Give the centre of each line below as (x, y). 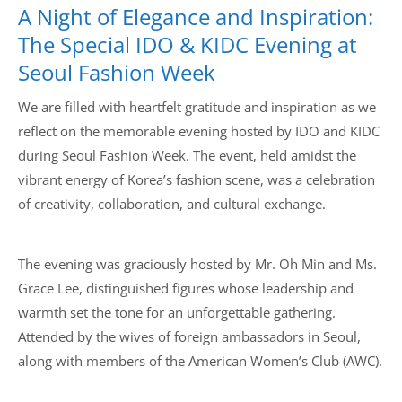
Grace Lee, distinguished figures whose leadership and (186, 288)
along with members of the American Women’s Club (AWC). (200, 361)
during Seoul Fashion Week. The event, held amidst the (187, 155)
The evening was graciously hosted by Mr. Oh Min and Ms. (197, 264)
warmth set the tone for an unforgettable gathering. (177, 312)
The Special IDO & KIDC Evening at (188, 44)
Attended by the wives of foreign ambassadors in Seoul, (189, 336)
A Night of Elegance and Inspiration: (196, 17)
